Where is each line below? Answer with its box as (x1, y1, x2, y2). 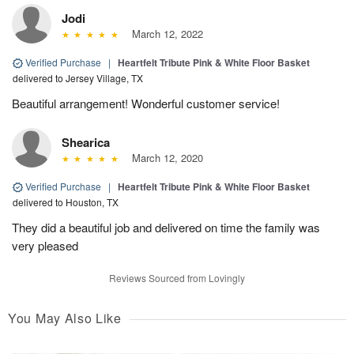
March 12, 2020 (125, 149, 203, 165)
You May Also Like (8, 308, 122, 327)
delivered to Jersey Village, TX (13, 70, 143, 85)
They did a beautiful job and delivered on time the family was (12, 218, 320, 235)
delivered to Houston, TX (13, 194, 119, 209)
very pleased (12, 236, 78, 254)
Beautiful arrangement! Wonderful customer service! (12, 94, 280, 111)
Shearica (62, 133, 110, 151)
